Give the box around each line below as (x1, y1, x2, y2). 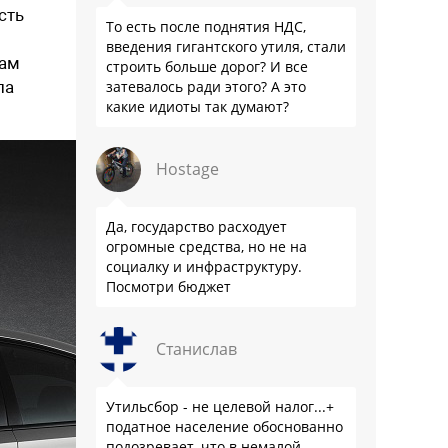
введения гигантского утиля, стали (106, 37, 346, 56)
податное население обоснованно (106, 417, 343, 436)
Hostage (156, 158, 219, 180)
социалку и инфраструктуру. (106, 257, 302, 276)
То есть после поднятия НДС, (106, 17, 306, 36)
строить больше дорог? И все (106, 57, 308, 76)
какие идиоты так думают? (106, 97, 289, 116)
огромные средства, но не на (106, 237, 307, 256)
